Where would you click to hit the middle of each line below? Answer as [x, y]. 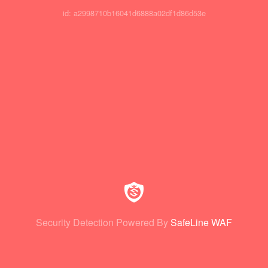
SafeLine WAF [201, 222]
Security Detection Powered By [102, 222]
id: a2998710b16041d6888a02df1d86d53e [134, 13]
